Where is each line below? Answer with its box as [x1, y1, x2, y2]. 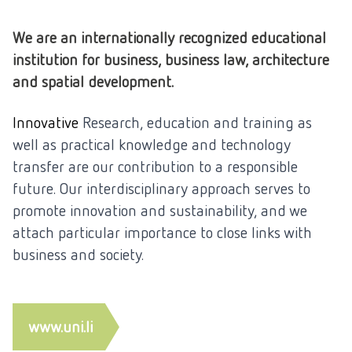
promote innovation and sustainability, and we [13, 200, 307, 220]
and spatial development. [13, 71, 174, 91]
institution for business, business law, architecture [13, 49, 329, 69]
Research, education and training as [82, 112, 312, 132]
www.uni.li [28, 317, 93, 336]
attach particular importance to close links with [13, 222, 312, 242]
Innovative [13, 112, 82, 132]
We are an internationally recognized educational [13, 27, 326, 47]
